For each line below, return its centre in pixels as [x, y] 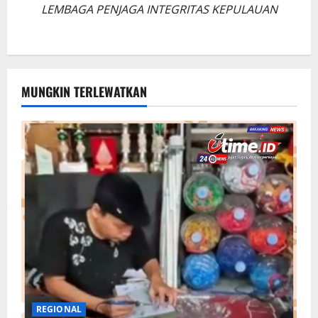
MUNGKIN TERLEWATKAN [84, 92]
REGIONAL [59, 309]
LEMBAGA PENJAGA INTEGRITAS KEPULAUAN [159, 10]
